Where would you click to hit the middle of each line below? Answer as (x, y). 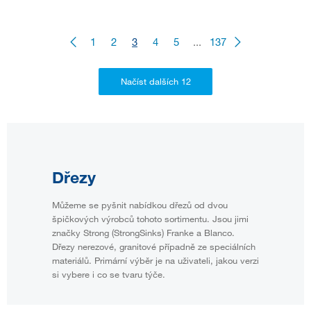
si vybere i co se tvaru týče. (109, 274)
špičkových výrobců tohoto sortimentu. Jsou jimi (150, 218)
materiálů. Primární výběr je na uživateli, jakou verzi (155, 260)
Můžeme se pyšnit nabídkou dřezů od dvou (140, 204)
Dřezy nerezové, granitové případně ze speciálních (154, 246)
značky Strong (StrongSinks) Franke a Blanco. (143, 232)
